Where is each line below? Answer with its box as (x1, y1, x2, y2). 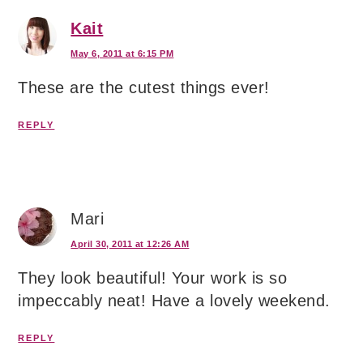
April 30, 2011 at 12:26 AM (70, 239, 190, 250)
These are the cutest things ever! (18, 79, 270, 97)
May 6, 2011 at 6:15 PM (70, 49, 174, 59)
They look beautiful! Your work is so (18, 269, 288, 288)
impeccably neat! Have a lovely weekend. (18, 292, 331, 310)
